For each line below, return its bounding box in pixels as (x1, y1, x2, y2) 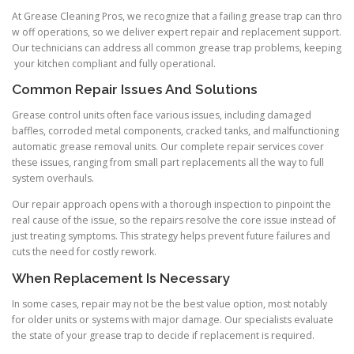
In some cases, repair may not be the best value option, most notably (12, 296, 327, 311)
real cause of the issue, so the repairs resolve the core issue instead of (12, 213, 336, 228)
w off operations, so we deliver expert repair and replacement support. (12, 25, 341, 40)
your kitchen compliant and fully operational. (12, 57, 216, 71)
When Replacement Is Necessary (12, 269, 231, 286)
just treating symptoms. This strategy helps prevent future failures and (12, 229, 330, 243)
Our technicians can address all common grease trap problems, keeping (12, 41, 341, 55)
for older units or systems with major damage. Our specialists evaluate (12, 312, 333, 326)
